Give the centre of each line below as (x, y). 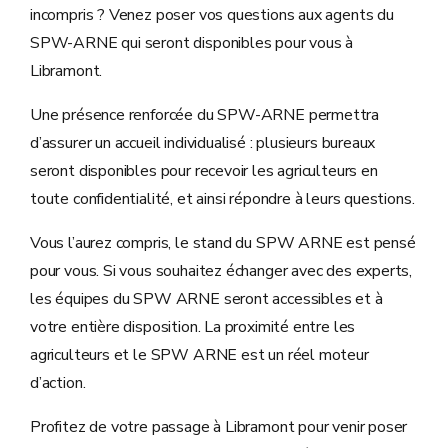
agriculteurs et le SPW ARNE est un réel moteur (199, 354)
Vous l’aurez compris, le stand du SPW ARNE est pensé (223, 242)
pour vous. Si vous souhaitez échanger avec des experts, (221, 270)
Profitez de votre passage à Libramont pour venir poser (219, 426)
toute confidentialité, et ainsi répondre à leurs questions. (222, 198)
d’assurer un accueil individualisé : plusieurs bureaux (203, 142)
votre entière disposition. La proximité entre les (193, 326)
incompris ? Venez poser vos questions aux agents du (212, 14)
